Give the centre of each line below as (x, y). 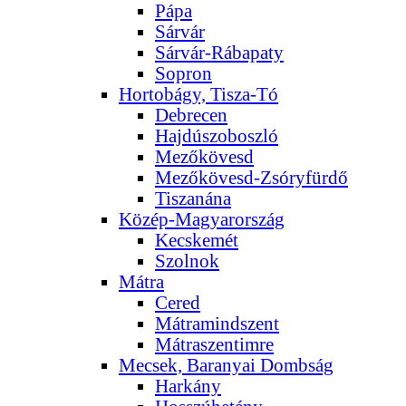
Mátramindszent (217, 323)
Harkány (188, 386)
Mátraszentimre (214, 344)
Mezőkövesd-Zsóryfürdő (251, 177)
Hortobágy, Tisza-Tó (198, 94)
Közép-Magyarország (202, 219)
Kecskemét (197, 240)
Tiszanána (193, 198)
